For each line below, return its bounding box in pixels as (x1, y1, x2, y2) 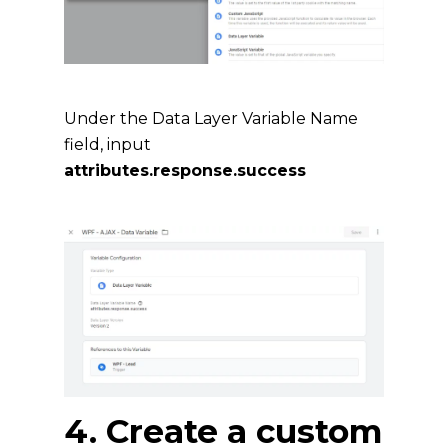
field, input (64, 135, 151, 155)
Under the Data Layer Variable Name (64, 109, 358, 129)
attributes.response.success (64, 161, 306, 181)
